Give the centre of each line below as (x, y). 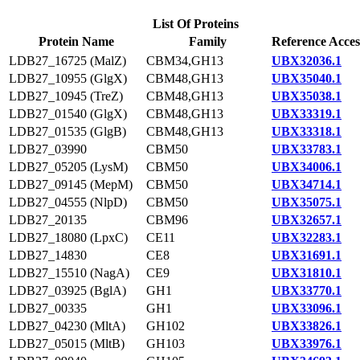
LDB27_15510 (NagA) (69, 273)
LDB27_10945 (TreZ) (66, 96)
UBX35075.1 (307, 202)
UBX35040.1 (307, 78)
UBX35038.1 (307, 96)
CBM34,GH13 (185, 61)
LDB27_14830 (48, 255)
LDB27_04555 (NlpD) (68, 202)
